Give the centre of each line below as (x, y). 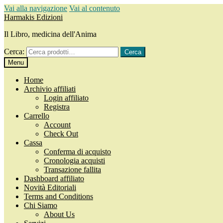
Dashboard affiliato (54, 178)
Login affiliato (66, 98)
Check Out (61, 134)
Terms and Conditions (58, 196)
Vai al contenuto (95, 8)
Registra (57, 107)
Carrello (37, 116)
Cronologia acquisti (74, 161)
